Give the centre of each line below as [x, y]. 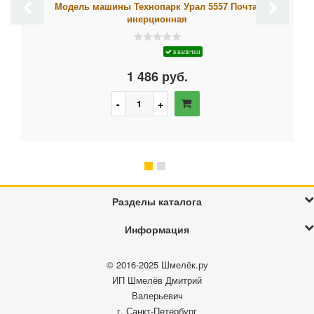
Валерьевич [157, 296]
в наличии [186, 52]
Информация [157, 230]
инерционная [157, 19]
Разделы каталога [157, 202]
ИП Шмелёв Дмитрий [157, 280]
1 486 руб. [157, 77]
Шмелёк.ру [184, 265]
